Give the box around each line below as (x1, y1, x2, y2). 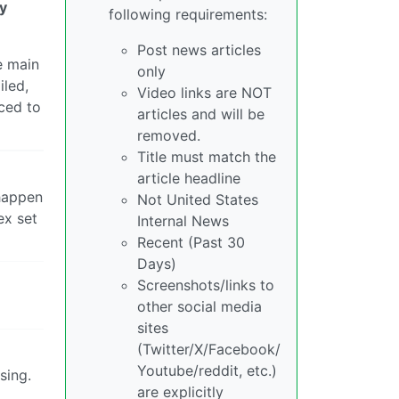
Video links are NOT (137, 83, 272, 102)
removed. (137, 126, 200, 144)
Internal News (137, 211, 229, 230)
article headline (137, 168, 240, 187)
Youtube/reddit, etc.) (137, 361, 277, 379)
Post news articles (137, 40, 261, 59)
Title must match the (137, 147, 276, 166)
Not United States (137, 190, 258, 208)
